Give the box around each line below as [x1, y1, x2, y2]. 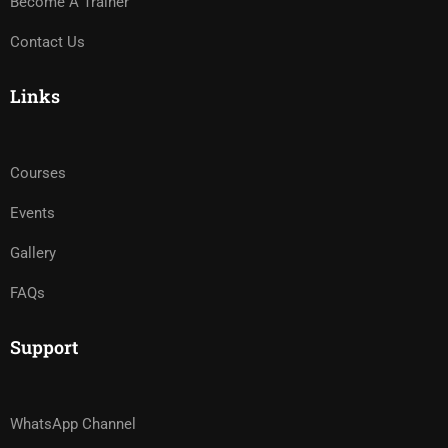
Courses [10, 164, 66, 182]
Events [10, 204, 55, 222]
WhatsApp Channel [10, 415, 136, 433]
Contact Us [10, 33, 85, 51]
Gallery [10, 244, 56, 262]
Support [10, 335, 78, 359]
